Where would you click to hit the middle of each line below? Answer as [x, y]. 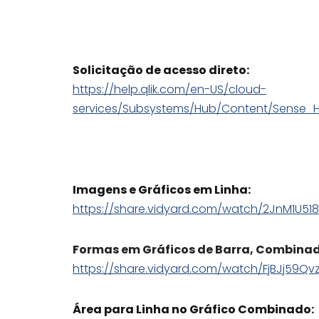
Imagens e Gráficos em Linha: [162, 190]
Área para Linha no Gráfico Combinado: [193, 309]
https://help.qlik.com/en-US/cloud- [169, 89]
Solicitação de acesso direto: [161, 70]
